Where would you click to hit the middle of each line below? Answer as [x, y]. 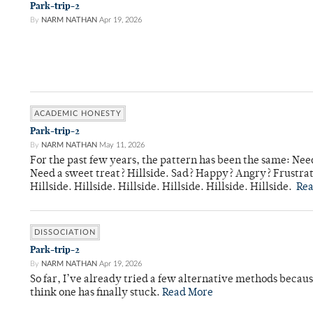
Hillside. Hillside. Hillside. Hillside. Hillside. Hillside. [163, 188]
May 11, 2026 [122, 145]
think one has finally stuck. [96, 293]
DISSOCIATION [65, 233]
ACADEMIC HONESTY [78, 114]
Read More [188, 293]
